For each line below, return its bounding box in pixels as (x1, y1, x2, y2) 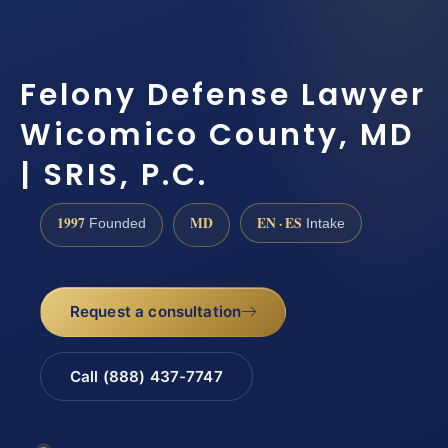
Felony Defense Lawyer (20, 74, 426, 117)
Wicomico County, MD (20, 114, 414, 157)
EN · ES (257, 212, 302, 233)
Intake (302, 215, 345, 231)
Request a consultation (69, 302, 242, 322)
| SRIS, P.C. (20, 154, 208, 197)
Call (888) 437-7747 (69, 366, 223, 386)
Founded (85, 215, 146, 231)
